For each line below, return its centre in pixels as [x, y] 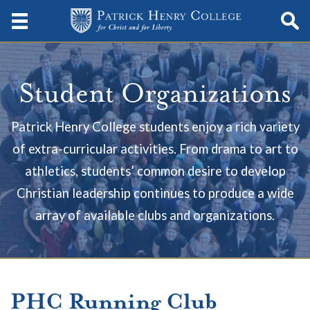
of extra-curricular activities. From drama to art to [155, 149]
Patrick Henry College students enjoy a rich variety [155, 127]
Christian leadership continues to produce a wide [155, 193]
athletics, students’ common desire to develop [155, 171]
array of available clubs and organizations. [155, 215]
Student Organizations [155, 93]
